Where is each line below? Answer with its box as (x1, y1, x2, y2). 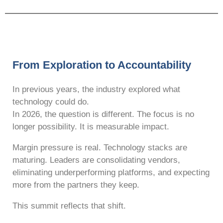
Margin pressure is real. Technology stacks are (12, 142, 187, 152)
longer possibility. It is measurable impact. (12, 121, 169, 131)
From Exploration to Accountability (12, 58, 191, 71)
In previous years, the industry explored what (12, 84, 180, 94)
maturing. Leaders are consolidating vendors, (12, 155, 180, 165)
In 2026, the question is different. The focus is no (12, 109, 194, 119)
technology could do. (12, 97, 89, 107)
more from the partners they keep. (12, 180, 139, 190)
